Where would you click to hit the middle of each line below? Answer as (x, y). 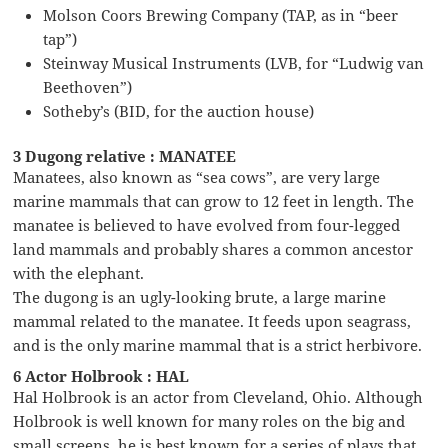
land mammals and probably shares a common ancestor (213, 248)
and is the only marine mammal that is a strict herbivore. (218, 344)
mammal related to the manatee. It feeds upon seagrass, (212, 320)
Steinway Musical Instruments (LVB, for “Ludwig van (234, 62)
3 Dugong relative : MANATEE (125, 155)
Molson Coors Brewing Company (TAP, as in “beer (221, 14)
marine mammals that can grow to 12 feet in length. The (214, 200)
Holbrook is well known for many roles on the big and (209, 420)
